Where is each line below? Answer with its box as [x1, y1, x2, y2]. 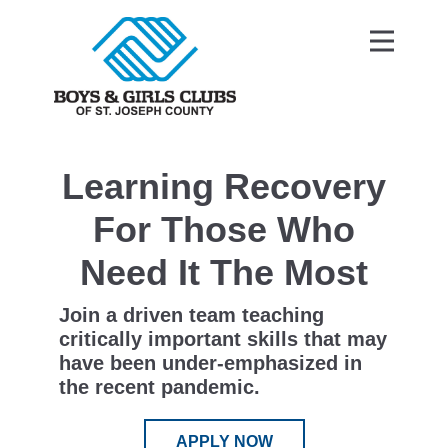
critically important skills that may [59, 328, 387, 350]
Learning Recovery [62, 166, 386, 207]
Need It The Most [80, 252, 368, 293]
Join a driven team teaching [59, 304, 324, 326]
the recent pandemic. [59, 376, 260, 398]
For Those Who [93, 209, 355, 250]
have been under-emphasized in [59, 352, 362, 374]
